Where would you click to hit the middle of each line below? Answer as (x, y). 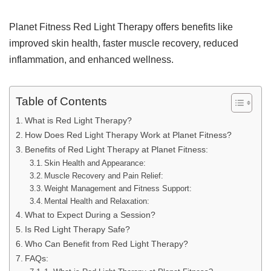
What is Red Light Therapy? (78, 120)
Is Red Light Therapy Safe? (77, 229)
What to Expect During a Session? (90, 215)
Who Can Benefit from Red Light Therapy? (106, 244)
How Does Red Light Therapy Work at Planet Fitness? (128, 135)
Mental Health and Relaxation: (97, 201)
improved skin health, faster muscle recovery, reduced (124, 43)
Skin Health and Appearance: (95, 163)
